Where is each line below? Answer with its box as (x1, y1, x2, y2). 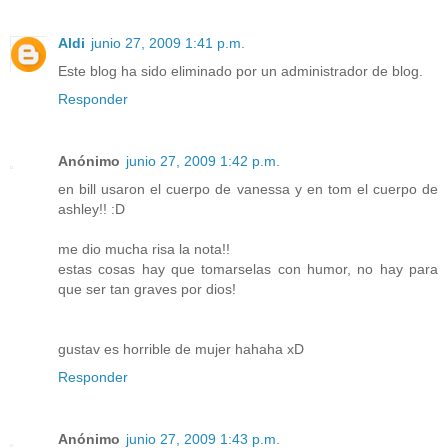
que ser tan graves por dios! (58, 280, 236, 297)
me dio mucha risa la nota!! (58, 240, 230, 257)
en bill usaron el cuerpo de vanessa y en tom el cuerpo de (58, 180, 438, 197)
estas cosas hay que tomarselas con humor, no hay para (58, 260, 438, 277)
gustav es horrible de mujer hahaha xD (58, 340, 304, 357)
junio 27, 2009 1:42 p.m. (126, 152, 280, 169)
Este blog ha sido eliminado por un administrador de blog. (58, 62, 423, 79)
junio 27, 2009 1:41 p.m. (91, 34, 245, 51)
